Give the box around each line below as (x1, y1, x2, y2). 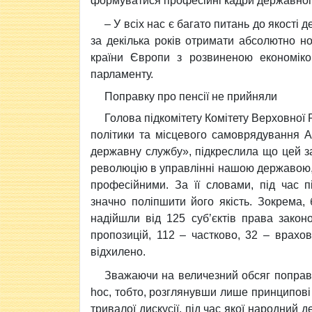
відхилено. (91, 246, 146, 258)
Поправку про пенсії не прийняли (104, 91, 277, 102)
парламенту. (91, 68, 153, 80)
